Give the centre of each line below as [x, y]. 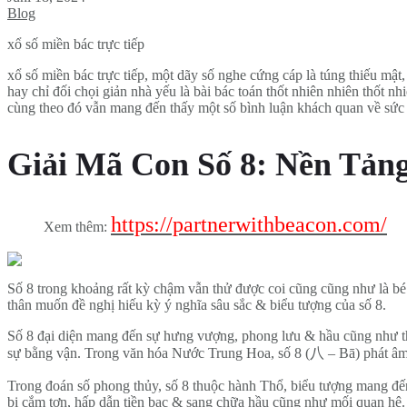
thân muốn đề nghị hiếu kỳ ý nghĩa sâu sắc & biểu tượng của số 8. [197, 304]
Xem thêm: [77, 226]
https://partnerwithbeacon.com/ [249, 224]
